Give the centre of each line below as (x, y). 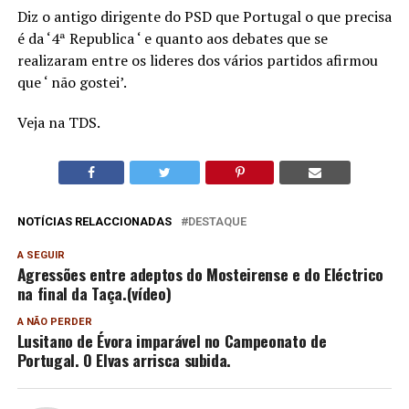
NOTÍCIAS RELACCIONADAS (94, 222)
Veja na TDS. (58, 123)
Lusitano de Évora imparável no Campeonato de (172, 341)
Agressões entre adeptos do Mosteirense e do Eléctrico (200, 274)
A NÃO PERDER (54, 322)
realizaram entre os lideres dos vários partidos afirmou (197, 61)
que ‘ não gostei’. (72, 83)
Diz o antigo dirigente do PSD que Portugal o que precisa (204, 17)
